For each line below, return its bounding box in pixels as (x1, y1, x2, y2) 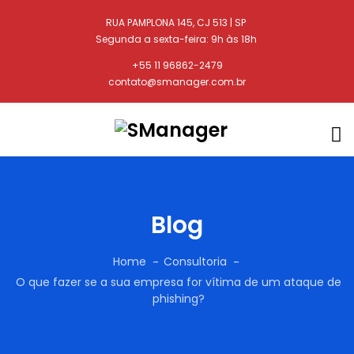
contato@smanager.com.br (108, 75, 246, 88)
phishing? (152, 291, 205, 307)
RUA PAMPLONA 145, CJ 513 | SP (106, 16, 246, 29)
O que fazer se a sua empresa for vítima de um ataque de (15, 274, 341, 290)
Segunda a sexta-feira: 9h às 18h (95, 32, 257, 46)
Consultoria (164, 254, 227, 269)
